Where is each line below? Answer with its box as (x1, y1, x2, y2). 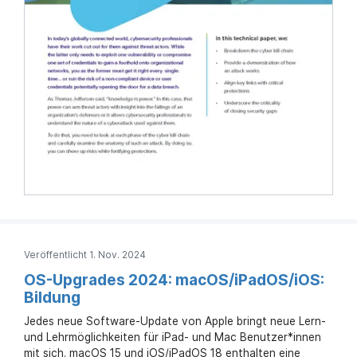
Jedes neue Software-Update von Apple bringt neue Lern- (24, 314, 326, 328)
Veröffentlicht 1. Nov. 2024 (24, 248, 146, 261)
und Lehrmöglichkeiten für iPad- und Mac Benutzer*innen (24, 330, 321, 343)
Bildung (24, 288, 80, 307)
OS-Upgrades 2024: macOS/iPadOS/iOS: (24, 270, 324, 289)
